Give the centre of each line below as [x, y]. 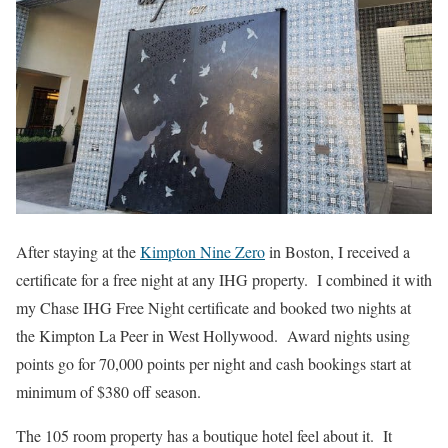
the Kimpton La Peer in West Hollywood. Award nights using [213, 335]
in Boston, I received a [337, 251]
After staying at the [78, 251]
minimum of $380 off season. [108, 391]
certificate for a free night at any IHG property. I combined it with [224, 279]
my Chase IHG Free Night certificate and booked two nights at [213, 307]
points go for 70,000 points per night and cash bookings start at [213, 363]
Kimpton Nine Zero [202, 251]
